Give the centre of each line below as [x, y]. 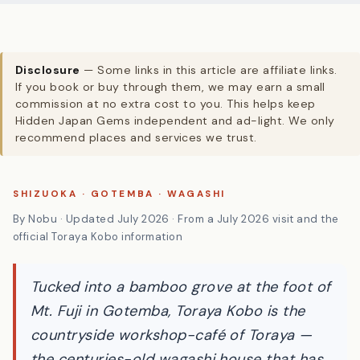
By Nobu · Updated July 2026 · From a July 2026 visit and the [176, 261]
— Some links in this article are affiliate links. [209, 112]
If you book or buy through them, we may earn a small [170, 129]
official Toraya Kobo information [98, 278]
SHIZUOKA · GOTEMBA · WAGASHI [119, 236]
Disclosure [48, 112]
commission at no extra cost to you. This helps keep [166, 145]
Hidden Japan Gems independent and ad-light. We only [175, 162]
